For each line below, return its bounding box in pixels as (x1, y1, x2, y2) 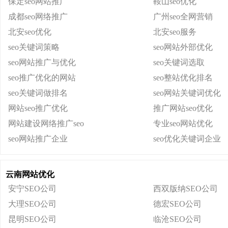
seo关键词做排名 (8, 89, 68, 97)
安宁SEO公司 (8, 184, 56, 193)
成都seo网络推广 (8, 12, 68, 21)
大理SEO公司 (8, 199, 56, 208)
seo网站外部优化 (153, 43, 213, 51)
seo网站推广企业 (8, 134, 68, 143)
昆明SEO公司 (8, 215, 56, 223)
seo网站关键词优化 (153, 89, 221, 97)
